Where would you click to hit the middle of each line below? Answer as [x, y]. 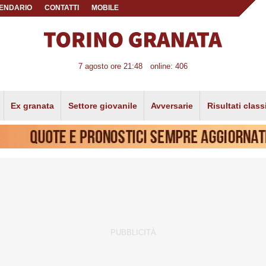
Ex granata [33, 105]
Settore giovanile [102, 105]
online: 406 [169, 66]
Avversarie [172, 105]
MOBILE [105, 8]
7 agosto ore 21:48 [111, 66]
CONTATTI [62, 8]
